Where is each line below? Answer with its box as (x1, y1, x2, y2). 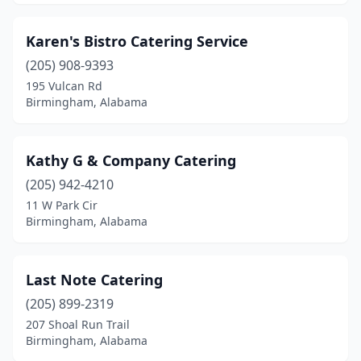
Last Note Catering (26, 270, 163, 289)
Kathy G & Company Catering (26, 151, 236, 170)
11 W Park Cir (26, 197, 98, 213)
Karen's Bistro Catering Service (26, 31, 248, 51)
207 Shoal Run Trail (26, 317, 130, 332)
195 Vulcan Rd (26, 78, 102, 93)
